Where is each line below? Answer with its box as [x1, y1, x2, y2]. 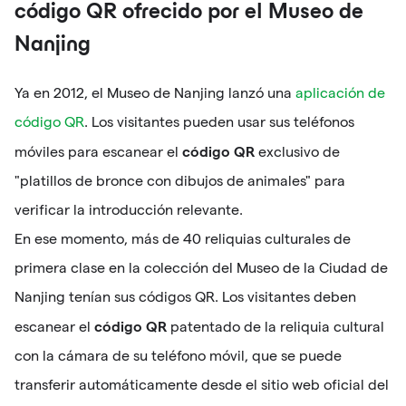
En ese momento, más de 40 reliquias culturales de [14, 231, 351, 247]
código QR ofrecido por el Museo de [14, 4, 363, 24]
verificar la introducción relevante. [14, 202, 243, 218]
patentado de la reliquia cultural [167, 319, 384, 335]
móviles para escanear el [14, 144, 179, 160]
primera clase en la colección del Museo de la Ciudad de [14, 260, 388, 276]
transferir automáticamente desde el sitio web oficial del [14, 377, 389, 393]
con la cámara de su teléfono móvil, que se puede [14, 348, 342, 364]
